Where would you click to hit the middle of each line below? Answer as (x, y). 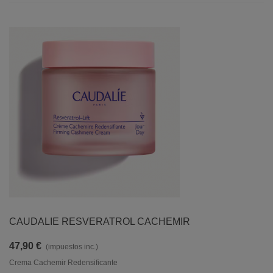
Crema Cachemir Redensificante (63, 263)
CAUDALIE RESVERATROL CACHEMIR (100, 222)
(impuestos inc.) (72, 247)
